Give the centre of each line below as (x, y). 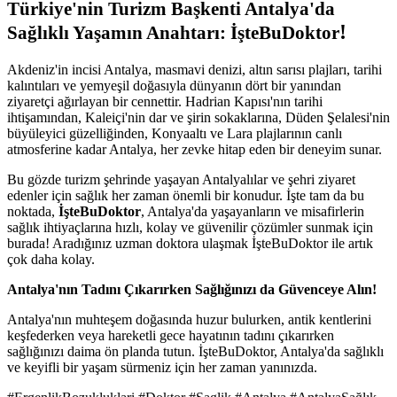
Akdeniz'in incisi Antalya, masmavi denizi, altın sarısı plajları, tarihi (195, 70)
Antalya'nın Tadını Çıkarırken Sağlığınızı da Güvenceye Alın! (192, 290)
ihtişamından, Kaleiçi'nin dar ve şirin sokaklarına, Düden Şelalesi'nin (198, 118)
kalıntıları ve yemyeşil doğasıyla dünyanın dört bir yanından (174, 86)
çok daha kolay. (51, 260)
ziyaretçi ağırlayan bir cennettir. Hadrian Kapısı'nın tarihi (165, 102)
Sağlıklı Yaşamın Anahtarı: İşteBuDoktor (173, 33)
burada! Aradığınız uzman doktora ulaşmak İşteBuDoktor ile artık (190, 244)
